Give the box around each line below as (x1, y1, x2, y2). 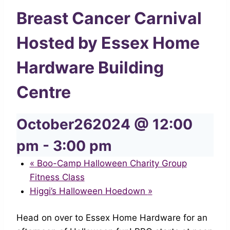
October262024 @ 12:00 (16, 115, 193, 133)
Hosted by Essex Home (16, 32, 200, 53)
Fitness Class (29, 171, 85, 182)
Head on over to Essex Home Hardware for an (16, 213, 207, 223)
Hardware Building (16, 57, 164, 78)
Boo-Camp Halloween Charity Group (34, 158, 187, 168)
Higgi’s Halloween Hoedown (29, 185, 148, 196)
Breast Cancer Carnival (16, 8, 202, 28)
